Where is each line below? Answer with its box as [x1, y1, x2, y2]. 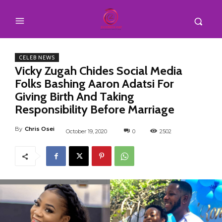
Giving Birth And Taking [15, 89, 134, 104]
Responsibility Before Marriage [15, 102, 174, 116]
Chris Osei [25, 125, 55, 132]
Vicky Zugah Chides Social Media [15, 63, 182, 78]
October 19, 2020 [66, 127, 107, 135]
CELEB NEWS [19, 54, 55, 61]
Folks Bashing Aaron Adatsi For [15, 76, 174, 91]
